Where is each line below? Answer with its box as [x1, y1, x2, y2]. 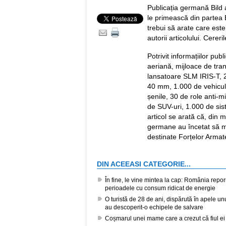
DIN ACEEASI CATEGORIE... [97, 160, 191, 168]
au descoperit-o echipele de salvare [105, 204, 203, 211]
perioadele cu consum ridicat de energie [105, 185, 215, 192]
